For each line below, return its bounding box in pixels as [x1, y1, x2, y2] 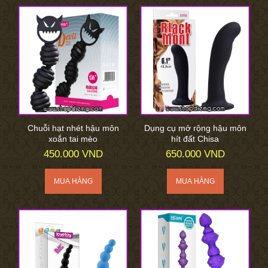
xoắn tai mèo [48, 133, 98, 144]
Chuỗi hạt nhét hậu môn [27, 123, 119, 133]
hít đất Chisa [171, 133, 219, 144]
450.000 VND [43, 148, 103, 160]
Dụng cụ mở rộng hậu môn [144, 123, 246, 133]
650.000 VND [165, 148, 225, 160]
